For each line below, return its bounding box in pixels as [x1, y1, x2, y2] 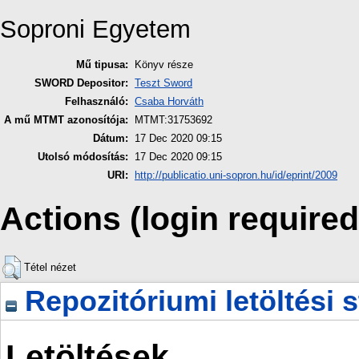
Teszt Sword [135, 77, 192, 90]
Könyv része [135, 58, 193, 71]
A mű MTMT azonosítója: [4, 114, 128, 127]
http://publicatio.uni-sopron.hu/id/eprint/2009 [135, 169, 337, 182]
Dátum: [93, 132, 128, 145]
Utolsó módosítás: [38, 151, 128, 163]
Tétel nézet [24, 261, 76, 274]
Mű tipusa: [76, 58, 128, 71]
